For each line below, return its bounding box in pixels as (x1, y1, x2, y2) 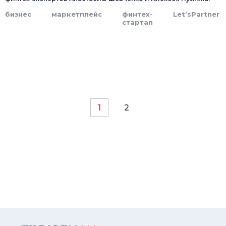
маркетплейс (51, 10, 102, 19)
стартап (122, 18, 153, 27)
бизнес (5, 10, 31, 19)
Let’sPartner (173, 10, 219, 19)
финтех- (122, 10, 153, 19)
